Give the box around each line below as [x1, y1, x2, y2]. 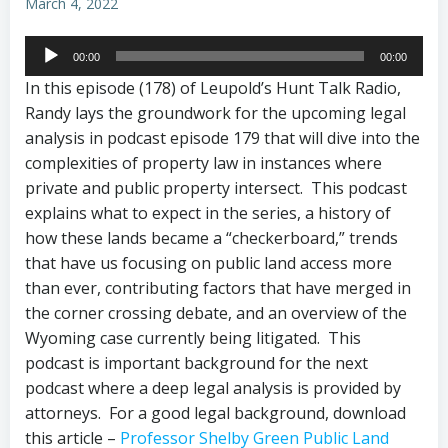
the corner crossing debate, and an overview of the [25, 302, 407, 324]
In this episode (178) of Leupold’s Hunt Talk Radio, [25, 77, 401, 99]
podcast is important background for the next [25, 352, 368, 374]
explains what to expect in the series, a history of [25, 202, 391, 224]
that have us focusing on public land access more [25, 252, 392, 274]
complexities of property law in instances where [25, 152, 382, 174]
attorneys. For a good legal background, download [25, 402, 406, 424]
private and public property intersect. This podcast [25, 177, 407, 199]
